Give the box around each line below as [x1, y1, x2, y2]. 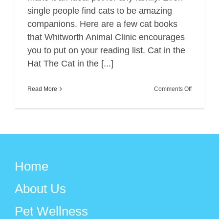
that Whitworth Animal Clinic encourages [27, 32, 185, 42]
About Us [15, 181, 66, 196]
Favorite [191, 98, 213, 105]
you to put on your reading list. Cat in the [27, 45, 185, 55]
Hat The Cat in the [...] [27, 58, 113, 68]
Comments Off [154, 85, 192, 92]
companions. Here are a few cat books [27, 19, 177, 29]
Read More [27, 85, 57, 92]
